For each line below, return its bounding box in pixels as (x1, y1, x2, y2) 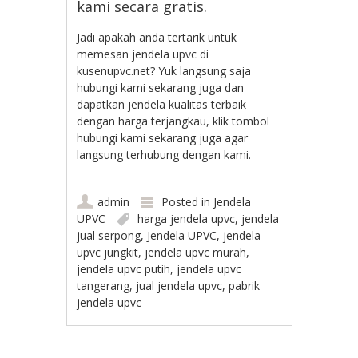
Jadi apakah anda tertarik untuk (77, 29, 237, 45)
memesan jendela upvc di (77, 46, 209, 62)
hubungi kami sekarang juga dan (77, 79, 245, 95)
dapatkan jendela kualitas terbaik (77, 96, 247, 112)
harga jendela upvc (137, 210, 236, 226)
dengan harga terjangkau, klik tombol (77, 113, 270, 129)
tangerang (77, 277, 130, 293)
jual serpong (77, 227, 141, 243)
